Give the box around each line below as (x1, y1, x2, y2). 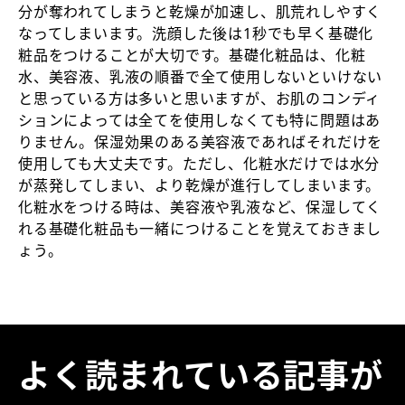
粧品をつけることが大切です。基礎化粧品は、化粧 (18, 45, 366, 65)
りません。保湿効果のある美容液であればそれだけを (18, 132, 383, 152)
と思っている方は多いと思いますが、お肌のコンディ (18, 89, 381, 108)
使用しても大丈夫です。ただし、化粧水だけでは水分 (18, 154, 381, 174)
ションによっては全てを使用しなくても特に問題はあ (18, 110, 381, 130)
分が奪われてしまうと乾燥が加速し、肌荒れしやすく (18, 2, 382, 22)
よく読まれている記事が (18, 353, 383, 398)
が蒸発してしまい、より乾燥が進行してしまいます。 (18, 175, 381, 195)
